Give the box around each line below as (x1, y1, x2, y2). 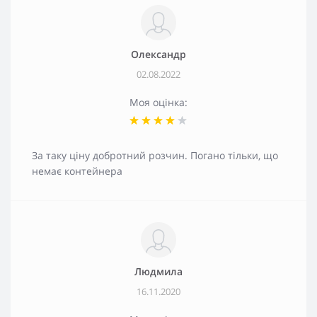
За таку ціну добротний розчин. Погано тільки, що (32, 148, 278, 162)
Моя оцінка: (129, 95, 188, 109)
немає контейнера (32, 163, 122, 178)
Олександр (131, 47, 186, 61)
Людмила (134, 264, 183, 278)
